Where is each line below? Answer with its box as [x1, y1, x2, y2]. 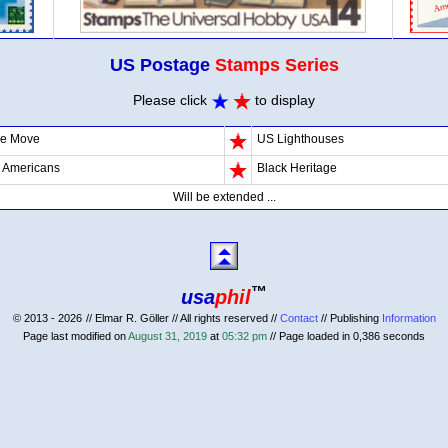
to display [251, 92, 315, 108]
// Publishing [317, 312, 382, 325]
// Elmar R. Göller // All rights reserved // [85, 312, 280, 325]
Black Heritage [257, 161, 337, 176]
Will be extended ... [172, 190, 276, 205]
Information [381, 312, 436, 325]
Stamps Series [214, 55, 339, 75]
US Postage [109, 55, 210, 75]
